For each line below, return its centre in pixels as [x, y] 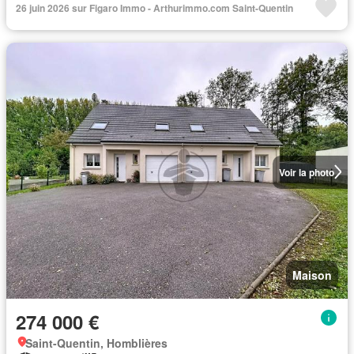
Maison [312, 275]
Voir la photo [306, 172]
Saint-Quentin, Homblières [96, 343]
